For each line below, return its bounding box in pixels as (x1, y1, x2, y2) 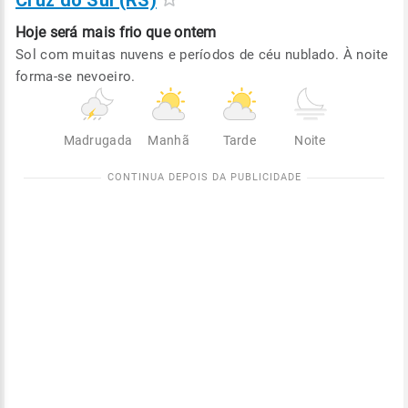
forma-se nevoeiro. (15, 68, 136, 85)
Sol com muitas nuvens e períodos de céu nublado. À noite (15, 46, 389, 63)
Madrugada (63, 133, 133, 148)
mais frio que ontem (82, 24, 217, 41)
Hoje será (15, 24, 78, 41)
